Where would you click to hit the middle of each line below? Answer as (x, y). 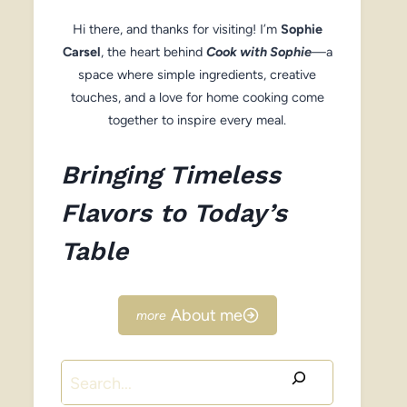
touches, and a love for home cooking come (197, 97)
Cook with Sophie (258, 52)
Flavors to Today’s (174, 213)
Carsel (81, 52)
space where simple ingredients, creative (197, 74)
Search (85, 373)
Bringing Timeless (171, 175)
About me (206, 315)
